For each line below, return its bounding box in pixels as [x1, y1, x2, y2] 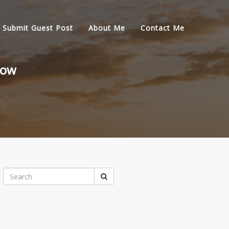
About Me [88, 23, 125, 33]
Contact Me [141, 23, 185, 33]
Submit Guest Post [3, 23, 73, 33]
